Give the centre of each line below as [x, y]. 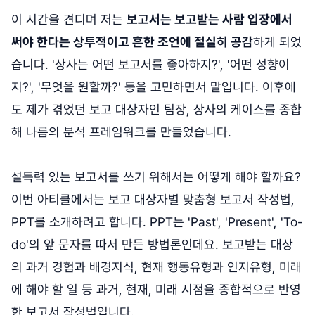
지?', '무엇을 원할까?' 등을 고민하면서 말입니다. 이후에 [154, 87]
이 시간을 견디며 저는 [69, 20]
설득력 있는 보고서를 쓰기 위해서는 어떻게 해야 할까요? [156, 177]
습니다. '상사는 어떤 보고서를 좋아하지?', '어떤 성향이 [150, 65]
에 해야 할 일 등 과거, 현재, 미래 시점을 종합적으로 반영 [156, 290]
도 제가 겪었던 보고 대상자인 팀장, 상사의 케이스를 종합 [156, 110]
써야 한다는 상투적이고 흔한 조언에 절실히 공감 [132, 42]
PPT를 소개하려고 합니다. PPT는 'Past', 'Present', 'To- [157, 222]
